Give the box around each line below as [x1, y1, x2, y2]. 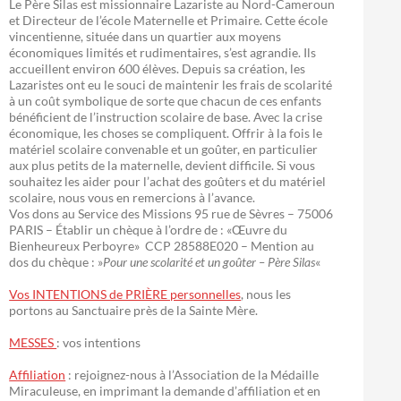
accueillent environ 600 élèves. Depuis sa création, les [9, 61, 306, 76]
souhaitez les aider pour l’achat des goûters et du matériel [9, 174, 327, 189]
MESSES [9, 335, 57, 350]
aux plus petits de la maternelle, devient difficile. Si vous [9, 158, 316, 173]
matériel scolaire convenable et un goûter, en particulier [9, 141, 319, 157]
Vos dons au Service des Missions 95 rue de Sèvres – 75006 [9, 206, 334, 221]
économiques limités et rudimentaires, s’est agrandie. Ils [9, 45, 317, 60]
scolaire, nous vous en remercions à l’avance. [9, 190, 256, 205]
